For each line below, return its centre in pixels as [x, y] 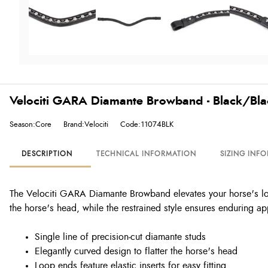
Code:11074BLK [147, 124]
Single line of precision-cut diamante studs [120, 237]
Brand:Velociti [86, 124]
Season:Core [31, 124]
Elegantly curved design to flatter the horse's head [136, 251]
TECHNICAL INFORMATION [146, 154]
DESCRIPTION [47, 154]
